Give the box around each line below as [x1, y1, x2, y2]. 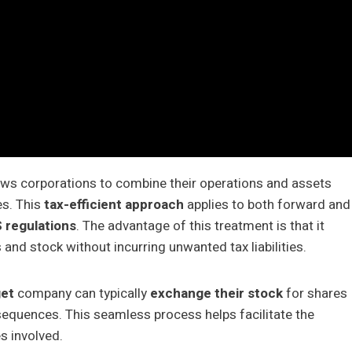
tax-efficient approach [44, 194, 184, 214]
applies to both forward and [184, 194, 350, 214]
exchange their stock [150, 283, 283, 303]
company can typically [14, 283, 150, 303]
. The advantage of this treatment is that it [76, 215, 324, 236]
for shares [283, 283, 347, 303]
